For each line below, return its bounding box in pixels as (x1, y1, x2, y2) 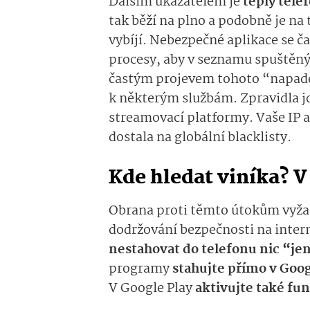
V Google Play (109, 278, 195, 300)
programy (109, 259, 172, 280)
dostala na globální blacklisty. (109, 127, 291, 149)
